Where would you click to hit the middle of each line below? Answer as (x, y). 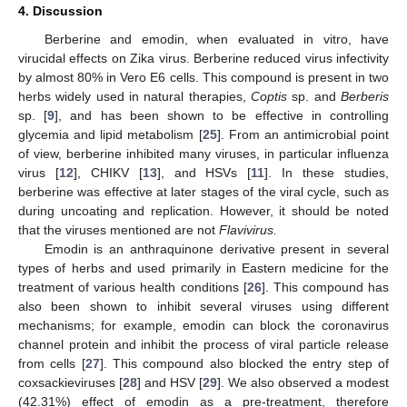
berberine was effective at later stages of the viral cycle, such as (203, 192)
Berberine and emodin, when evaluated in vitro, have (216, 40)
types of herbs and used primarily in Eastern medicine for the (203, 268)
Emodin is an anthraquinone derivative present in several (216, 249)
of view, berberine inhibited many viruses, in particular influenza (203, 154)
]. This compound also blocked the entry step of (244, 364)
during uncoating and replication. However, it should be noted (203, 211)
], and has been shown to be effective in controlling (222, 116)
